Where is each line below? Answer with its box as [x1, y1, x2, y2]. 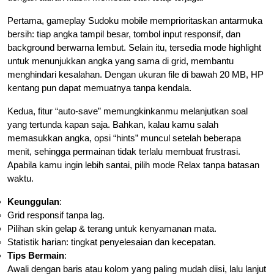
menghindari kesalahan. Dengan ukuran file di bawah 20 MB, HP [7, 68, 264, 80]
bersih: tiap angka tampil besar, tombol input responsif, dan [7, 28, 240, 39]
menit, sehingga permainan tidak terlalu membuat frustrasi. [7, 146, 240, 157]
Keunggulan [7, 196, 59, 207]
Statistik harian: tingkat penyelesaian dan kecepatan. [7, 236, 216, 247]
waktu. [7, 172, 34, 183]
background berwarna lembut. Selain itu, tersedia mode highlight [7, 42, 261, 53]
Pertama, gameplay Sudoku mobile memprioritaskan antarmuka [7, 15, 262, 26]
